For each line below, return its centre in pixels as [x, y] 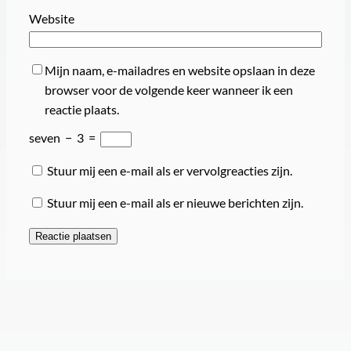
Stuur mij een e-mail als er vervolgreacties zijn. [169, 170]
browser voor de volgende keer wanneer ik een [168, 90]
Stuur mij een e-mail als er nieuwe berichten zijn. [175, 202]
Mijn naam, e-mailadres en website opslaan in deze [179, 71]
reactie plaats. [81, 110]
